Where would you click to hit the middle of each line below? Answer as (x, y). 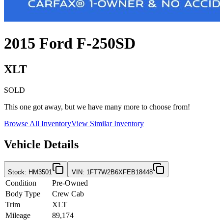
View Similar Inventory (108, 124)
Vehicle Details (41, 145)
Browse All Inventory (38, 124)
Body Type (23, 194)
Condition (21, 183)
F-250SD (106, 43)
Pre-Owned (70, 183)
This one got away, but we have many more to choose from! (97, 107)
